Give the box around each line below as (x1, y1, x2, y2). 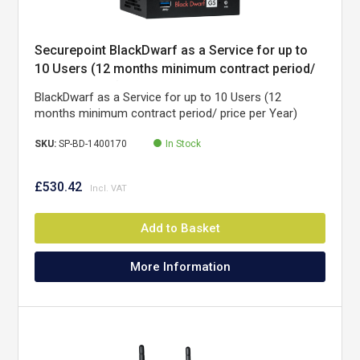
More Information (129, 260, 231, 274)
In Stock (166, 138, 202, 149)
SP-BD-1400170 (59, 138, 128, 149)
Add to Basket (140, 221, 220, 235)
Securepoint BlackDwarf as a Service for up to (35, 43, 309, 58)
